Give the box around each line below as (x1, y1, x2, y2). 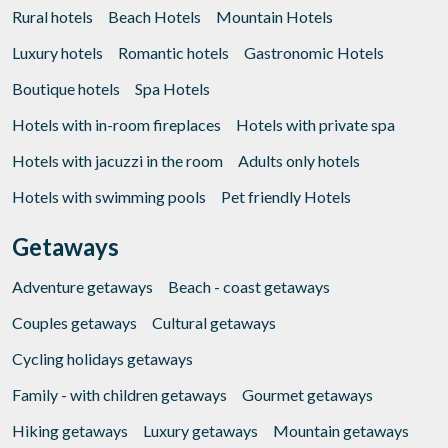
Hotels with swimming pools (12, 187, 206, 207)
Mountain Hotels (216, 7, 333, 27)
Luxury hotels (12, 43, 103, 63)
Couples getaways (12, 313, 137, 333)
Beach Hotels (108, 7, 201, 27)
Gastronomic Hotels (244, 43, 384, 63)
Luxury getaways (143, 421, 258, 441)
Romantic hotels (118, 43, 229, 63)
